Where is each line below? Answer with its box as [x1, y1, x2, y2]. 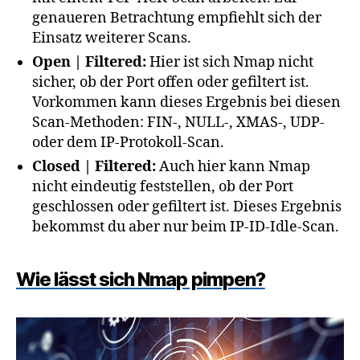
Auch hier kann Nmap [156, 157, 310, 177]
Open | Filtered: [32, 53, 146, 72]
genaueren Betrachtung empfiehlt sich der [32, 9, 321, 28]
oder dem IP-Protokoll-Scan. [32, 133, 224, 153]
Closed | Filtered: [32, 157, 156, 177]
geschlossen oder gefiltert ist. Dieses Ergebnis [32, 198, 342, 217]
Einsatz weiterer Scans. [32, 29, 191, 48]
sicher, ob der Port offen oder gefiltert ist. [32, 73, 309, 92]
